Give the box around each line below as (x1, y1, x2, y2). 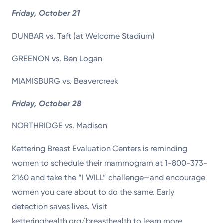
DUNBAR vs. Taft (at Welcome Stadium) (12, 31, 155, 41)
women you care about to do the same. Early (12, 187, 175, 197)
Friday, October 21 (12, 8, 80, 18)
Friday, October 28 (12, 99, 82, 109)
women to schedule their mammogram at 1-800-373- (12, 158, 208, 168)
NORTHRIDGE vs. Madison (12, 121, 108, 131)
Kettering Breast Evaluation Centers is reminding (12, 143, 188, 153)
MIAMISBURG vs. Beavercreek (12, 76, 119, 86)
